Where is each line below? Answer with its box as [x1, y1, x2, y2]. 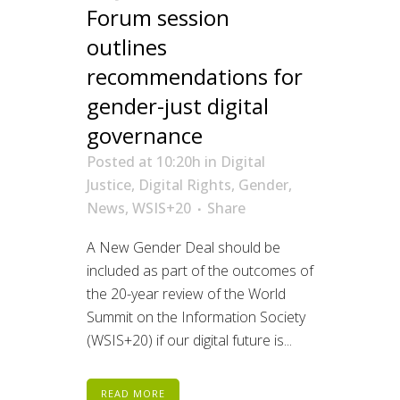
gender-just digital [87, 91, 269, 121]
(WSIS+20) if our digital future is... [87, 330, 292, 351]
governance [87, 121, 203, 151]
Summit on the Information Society [87, 307, 305, 328]
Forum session [87, 3, 229, 33]
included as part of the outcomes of [87, 261, 313, 281]
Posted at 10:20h [87, 152, 201, 172]
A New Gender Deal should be [87, 237, 280, 258]
